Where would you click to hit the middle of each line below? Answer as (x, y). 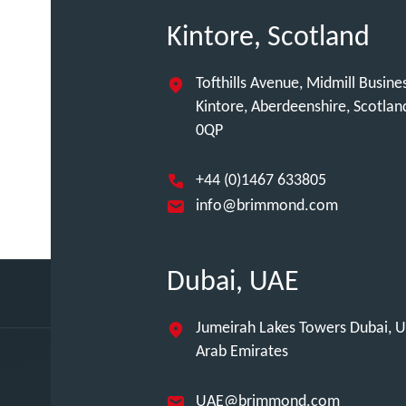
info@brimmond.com (267, 206)
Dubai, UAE (233, 283)
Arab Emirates (242, 352)
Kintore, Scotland (268, 38)
